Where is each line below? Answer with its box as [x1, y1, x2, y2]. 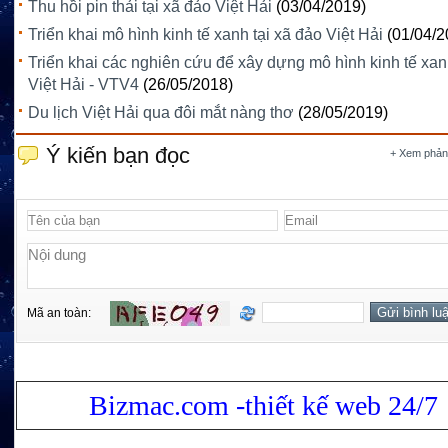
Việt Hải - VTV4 [28, 76, 139, 94]
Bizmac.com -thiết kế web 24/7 [89, 390, 438, 422]
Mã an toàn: [27, 306, 100, 321]
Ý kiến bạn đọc [46, 143, 190, 169]
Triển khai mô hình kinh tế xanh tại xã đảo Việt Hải [28, 26, 383, 44]
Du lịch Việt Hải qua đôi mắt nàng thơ [28, 104, 294, 122]
